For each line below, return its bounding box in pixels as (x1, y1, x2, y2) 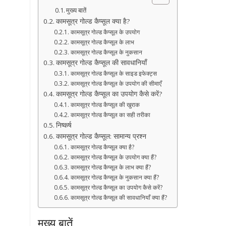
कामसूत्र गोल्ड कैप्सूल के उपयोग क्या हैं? (70, 152, 156, 161)
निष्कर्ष (55, 120, 72, 130)
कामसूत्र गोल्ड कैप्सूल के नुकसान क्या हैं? (70, 173, 159, 182)
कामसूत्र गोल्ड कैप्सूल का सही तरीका (70, 110, 150, 119)
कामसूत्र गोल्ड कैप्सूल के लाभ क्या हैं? (70, 162, 151, 172)
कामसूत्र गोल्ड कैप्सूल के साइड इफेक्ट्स (70, 69, 157, 78)
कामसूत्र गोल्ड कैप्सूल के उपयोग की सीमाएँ (70, 79, 161, 88)
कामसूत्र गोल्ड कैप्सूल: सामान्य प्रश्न (55, 131, 146, 141)
